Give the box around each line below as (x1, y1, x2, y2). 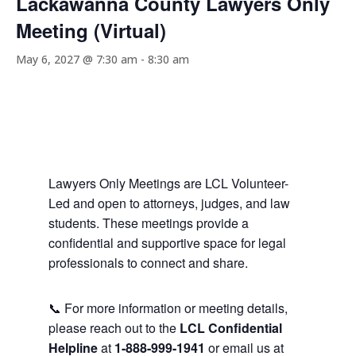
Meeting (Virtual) (16, 17, 166, 44)
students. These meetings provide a (48, 214, 249, 232)
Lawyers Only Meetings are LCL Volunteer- (48, 174, 288, 192)
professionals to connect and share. (48, 253, 248, 272)
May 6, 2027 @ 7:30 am (16, 52, 137, 67)
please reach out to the (48, 319, 180, 337)
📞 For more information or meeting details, (48, 299, 288, 317)
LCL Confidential (179, 319, 282, 337)
